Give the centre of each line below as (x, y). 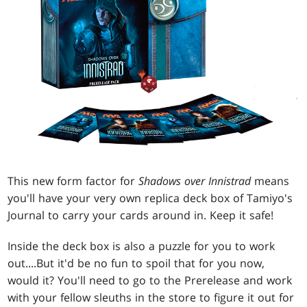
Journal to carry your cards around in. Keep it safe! (141, 215)
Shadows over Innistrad (195, 181)
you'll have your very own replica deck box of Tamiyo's (150, 198)
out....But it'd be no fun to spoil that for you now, (136, 263)
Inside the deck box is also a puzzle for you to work (142, 246)
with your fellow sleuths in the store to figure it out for (151, 297)
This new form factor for (73, 181)
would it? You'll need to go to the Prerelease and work (150, 280)
